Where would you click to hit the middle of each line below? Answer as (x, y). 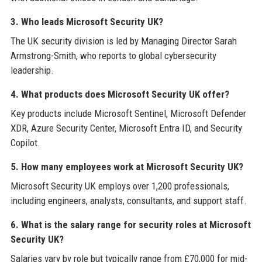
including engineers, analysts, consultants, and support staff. (128, 200)
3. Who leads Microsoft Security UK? (87, 21)
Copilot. (25, 142)
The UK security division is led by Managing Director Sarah (123, 41)
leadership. (32, 70)
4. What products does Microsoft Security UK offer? (120, 94)
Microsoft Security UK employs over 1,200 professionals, (120, 186)
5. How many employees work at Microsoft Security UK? (127, 166)
